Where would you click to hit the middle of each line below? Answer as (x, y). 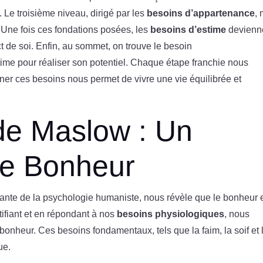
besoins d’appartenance (201, 13)
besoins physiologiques (171, 214)
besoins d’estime (188, 29)
